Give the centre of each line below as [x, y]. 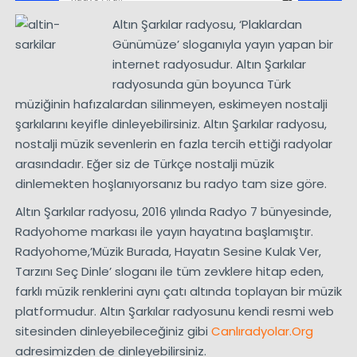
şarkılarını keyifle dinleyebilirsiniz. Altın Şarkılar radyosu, [171, 124]
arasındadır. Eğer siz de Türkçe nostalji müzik [144, 163]
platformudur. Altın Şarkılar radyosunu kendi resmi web [174, 311]
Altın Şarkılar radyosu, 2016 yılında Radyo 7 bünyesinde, [173, 211]
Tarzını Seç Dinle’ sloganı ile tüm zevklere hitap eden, [169, 271]
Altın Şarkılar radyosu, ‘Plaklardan [208, 24]
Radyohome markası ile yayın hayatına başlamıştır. [164, 231]
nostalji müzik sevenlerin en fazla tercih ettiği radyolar [173, 143]
